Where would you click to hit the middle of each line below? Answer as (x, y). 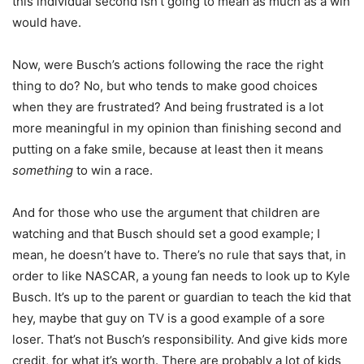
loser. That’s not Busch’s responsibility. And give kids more (180, 339)
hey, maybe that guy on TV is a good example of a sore (169, 318)
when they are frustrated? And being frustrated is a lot (168, 106)
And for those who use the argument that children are (166, 212)
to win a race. (113, 170)
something (43, 170)
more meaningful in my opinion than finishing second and (177, 128)
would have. (47, 22)
